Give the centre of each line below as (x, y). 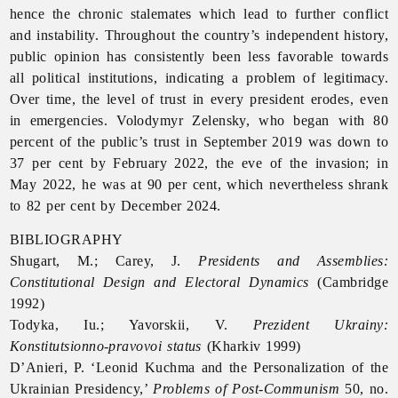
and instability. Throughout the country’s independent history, (199, 35)
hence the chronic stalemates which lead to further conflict (199, 13)
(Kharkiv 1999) (251, 346)
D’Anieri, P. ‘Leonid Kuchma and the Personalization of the (199, 367)
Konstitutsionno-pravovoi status (105, 346)
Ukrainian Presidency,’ (81, 388)
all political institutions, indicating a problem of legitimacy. (199, 77)
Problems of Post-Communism (247, 388)
